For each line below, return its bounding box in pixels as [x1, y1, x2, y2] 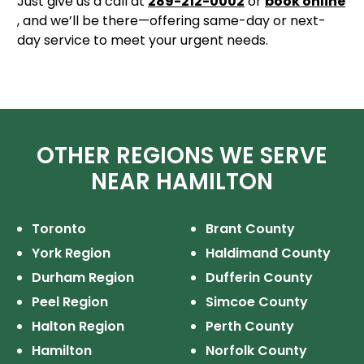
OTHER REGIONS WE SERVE [37, 140, 328, 172]
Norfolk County [205, 341, 307, 361]
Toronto [31, 219, 86, 239]
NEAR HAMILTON [91, 166, 274, 198]
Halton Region [31, 317, 124, 336]
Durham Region [31, 268, 134, 288]
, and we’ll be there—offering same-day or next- [17, 11, 326, 31]
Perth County [205, 317, 294, 336]
